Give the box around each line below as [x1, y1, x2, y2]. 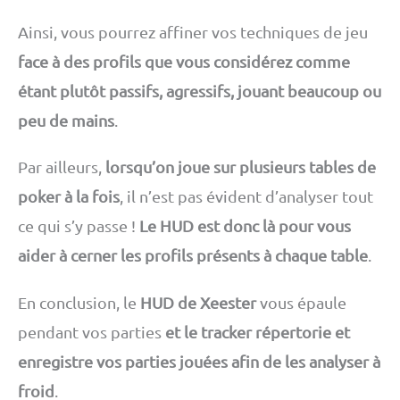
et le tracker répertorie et [165, 322, 350, 342]
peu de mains [18, 110, 114, 129]
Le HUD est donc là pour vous [139, 216, 351, 236]
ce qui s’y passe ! [18, 216, 139, 236]
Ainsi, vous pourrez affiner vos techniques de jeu [18, 21, 368, 41]
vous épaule [256, 293, 346, 312]
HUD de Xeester [140, 293, 256, 312]
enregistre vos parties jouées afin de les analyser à [18, 352, 380, 371]
